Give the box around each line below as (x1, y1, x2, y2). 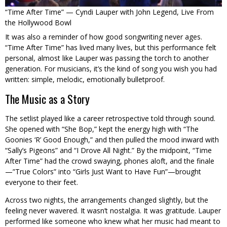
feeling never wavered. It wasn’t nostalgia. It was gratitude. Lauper (5, 206, 221, 216)
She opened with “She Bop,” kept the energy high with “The (5, 124, 199, 134)
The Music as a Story (5, 91, 90, 107)
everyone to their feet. (5, 177, 78, 187)
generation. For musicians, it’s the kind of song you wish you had (5, 64, 217, 74)
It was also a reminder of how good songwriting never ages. (5, 32, 202, 42)
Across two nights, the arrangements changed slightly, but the (5, 195, 208, 205)
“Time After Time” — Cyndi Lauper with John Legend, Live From (5, 7, 214, 17)
